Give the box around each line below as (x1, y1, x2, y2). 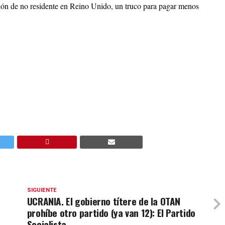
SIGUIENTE (27, 187, 57, 193)
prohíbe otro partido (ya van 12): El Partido (27, 205, 195, 220)
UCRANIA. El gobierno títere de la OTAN (27, 194, 181, 208)
